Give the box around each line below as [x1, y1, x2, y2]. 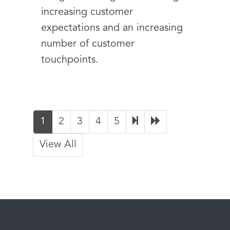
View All [40, 140, 76, 150]
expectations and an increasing [41, 23, 183, 33]
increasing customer [41, 7, 133, 17]
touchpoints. [41, 55, 102, 65]
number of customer [41, 39, 135, 49]
